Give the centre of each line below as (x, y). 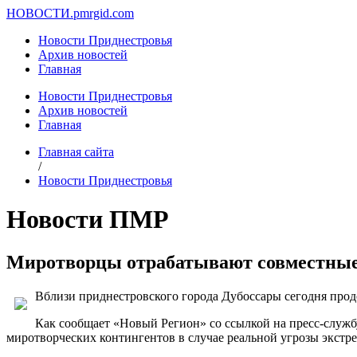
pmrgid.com (104, 13)
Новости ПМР (88, 220)
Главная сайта (76, 152)
